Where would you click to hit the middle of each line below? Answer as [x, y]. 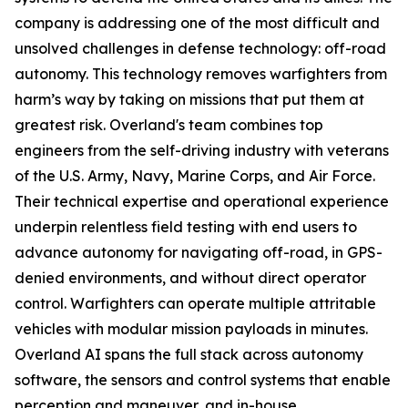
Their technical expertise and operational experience [202, 202]
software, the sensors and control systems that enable [203, 380]
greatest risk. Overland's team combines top [169, 125]
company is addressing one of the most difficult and [197, 23]
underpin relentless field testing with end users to [186, 227]
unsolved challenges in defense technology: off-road [200, 49]
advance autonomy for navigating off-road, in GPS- [199, 253]
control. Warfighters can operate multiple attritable [195, 304]
